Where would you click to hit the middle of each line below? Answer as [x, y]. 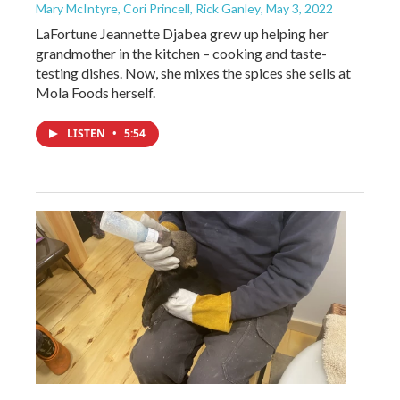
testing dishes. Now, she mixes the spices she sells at [193, 73]
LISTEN [87, 134]
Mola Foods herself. [96, 93]
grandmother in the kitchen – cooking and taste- [181, 54]
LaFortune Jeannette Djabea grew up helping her [182, 34]
